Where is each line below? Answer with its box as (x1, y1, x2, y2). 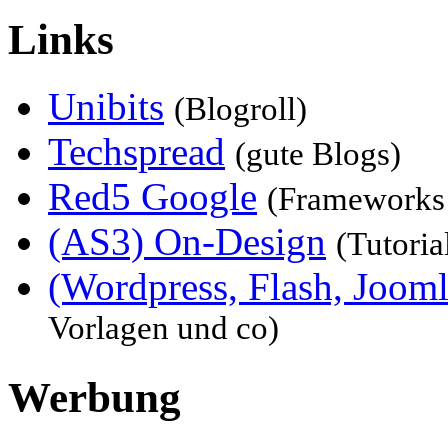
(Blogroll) (174, 90, 307, 127)
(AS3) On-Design (48, 219, 326, 263)
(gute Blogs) (235, 135, 401, 172)
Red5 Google (48, 174, 257, 218)
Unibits (48, 84, 164, 128)
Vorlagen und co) (48, 309, 279, 353)
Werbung (8, 374, 181, 422)
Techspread (48, 129, 225, 173)
